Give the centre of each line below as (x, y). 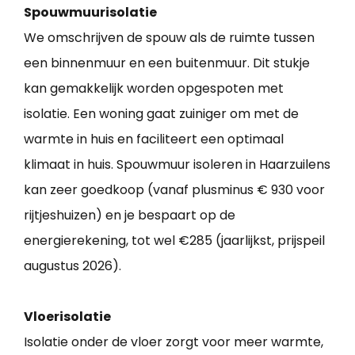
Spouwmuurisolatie (90, 13)
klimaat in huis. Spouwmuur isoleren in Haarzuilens (177, 165)
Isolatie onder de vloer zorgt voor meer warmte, (174, 342)
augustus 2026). (73, 266)
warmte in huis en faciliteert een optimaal (154, 139)
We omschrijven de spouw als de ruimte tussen (169, 38)
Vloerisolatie (67, 317)
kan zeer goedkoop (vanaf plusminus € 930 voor (174, 190)
